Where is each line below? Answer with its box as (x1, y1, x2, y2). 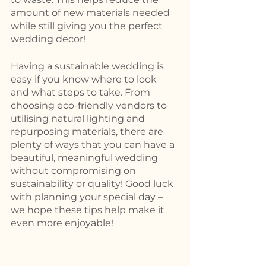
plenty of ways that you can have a (11, 139, 177, 151)
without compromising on (11, 165, 138, 177)
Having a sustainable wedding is (11, 61, 166, 72)
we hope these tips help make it (11, 204, 167, 216)
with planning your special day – (11, 191, 165, 203)
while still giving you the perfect (11, 20, 165, 32)
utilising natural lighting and (11, 113, 147, 125)
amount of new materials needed (11, 7, 172, 19)
